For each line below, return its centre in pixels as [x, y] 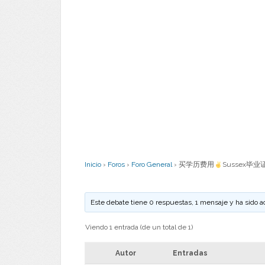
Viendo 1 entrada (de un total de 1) [139, 227]
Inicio [93, 165]
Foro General [152, 165]
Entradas [190, 253]
